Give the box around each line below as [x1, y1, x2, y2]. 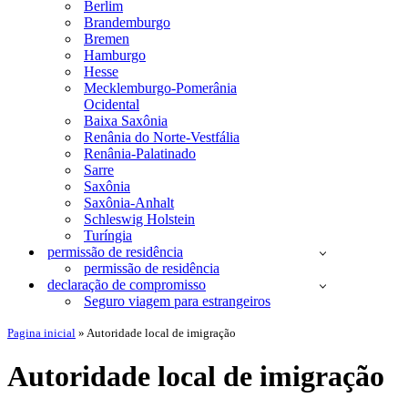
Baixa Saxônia [84, 113, 168, 128]
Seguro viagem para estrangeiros [84, 293, 270, 309]
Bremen [84, 31, 129, 46]
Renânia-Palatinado [84, 146, 196, 161]
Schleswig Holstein [84, 211, 195, 227]
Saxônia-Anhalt [84, 195, 174, 210]
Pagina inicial [7, 326, 76, 340]
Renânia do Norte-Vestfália [84, 129, 240, 145]
